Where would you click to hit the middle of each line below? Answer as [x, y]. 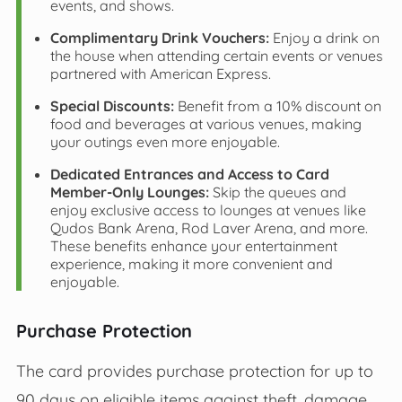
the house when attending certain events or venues [216, 55]
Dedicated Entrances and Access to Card [189, 174]
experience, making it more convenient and [191, 263]
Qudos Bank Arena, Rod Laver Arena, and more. [209, 227]
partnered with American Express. [160, 73]
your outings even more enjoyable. [165, 141]
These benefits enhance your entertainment [193, 245]
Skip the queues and [277, 192]
